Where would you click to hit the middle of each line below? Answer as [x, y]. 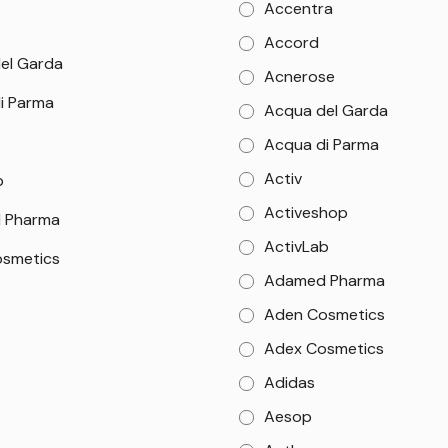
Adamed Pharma [325, 280]
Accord [292, 42]
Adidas [290, 382]
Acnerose [300, 76]
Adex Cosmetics [324, 348]
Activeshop [306, 212]
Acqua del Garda [326, 110]
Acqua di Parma [322, 144]
